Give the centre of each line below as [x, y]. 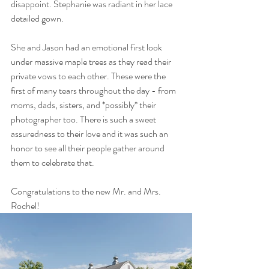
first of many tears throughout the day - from [94, 90]
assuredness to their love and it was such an [90, 133]
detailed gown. [38, 18]
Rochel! [25, 205]
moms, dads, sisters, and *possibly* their [84, 104]
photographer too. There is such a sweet [84, 119]
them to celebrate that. [53, 162]
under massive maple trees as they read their [92, 61]
